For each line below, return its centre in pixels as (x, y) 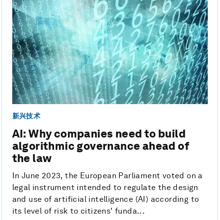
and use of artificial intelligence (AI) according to (106, 199)
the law (32, 158)
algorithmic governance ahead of (101, 146)
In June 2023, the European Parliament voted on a (107, 176)
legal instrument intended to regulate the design (105, 188)
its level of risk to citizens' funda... (79, 211)
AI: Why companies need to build (99, 134)
